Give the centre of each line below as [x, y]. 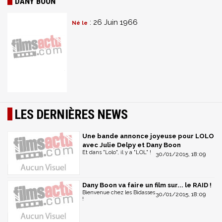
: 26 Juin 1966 [113, 22]
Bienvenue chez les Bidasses [119, 192]
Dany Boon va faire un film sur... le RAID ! [147, 185]
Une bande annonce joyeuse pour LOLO [148, 136]
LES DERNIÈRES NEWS [71, 114]
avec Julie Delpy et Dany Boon [132, 145]
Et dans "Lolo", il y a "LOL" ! [117, 152]
